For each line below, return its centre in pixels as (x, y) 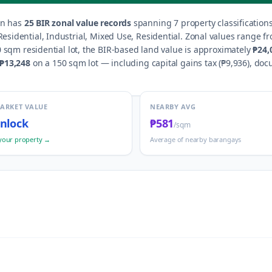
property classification (224, 23)
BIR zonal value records (83, 23)
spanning (151, 23)
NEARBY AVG (173, 107)
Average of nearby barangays (196, 139)
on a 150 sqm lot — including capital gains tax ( (126, 63)
